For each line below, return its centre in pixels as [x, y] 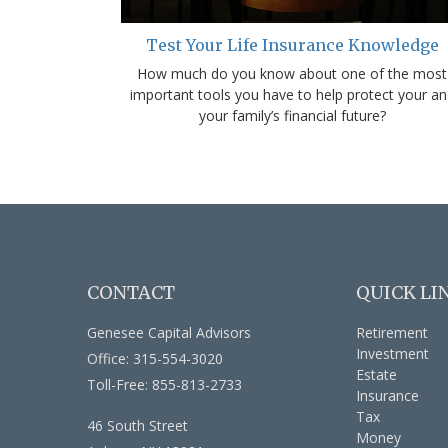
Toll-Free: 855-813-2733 [164, 385]
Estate [377, 375]
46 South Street [137, 426]
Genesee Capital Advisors [169, 333]
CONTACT [131, 293]
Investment [393, 354]
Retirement [392, 333]
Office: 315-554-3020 [155, 359]
